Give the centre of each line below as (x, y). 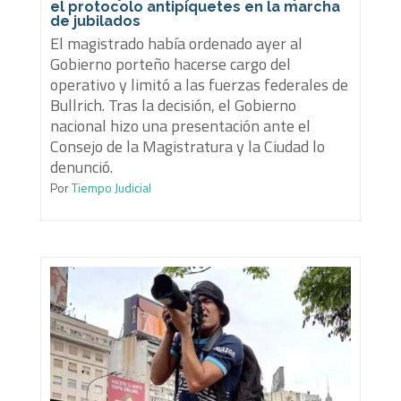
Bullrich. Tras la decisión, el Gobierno (173, 105)
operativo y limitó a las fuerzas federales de (199, 84)
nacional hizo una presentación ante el (180, 125)
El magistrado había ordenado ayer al (176, 43)
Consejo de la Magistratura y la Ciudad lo (187, 146)
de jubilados (95, 21)
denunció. (81, 166)
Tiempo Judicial (110, 187)
